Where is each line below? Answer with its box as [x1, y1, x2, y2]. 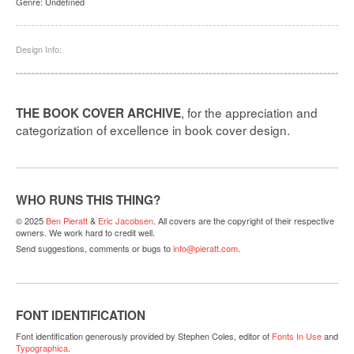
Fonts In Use [272, 329, 322, 342]
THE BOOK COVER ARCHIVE [16, 104, 181, 122]
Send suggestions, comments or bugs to [16, 242, 171, 255]
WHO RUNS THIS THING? [16, 191, 160, 209]
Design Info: [16, 42, 62, 55]
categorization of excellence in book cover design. [16, 120, 290, 138]
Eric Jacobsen [98, 213, 153, 227]
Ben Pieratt [46, 213, 88, 227]
